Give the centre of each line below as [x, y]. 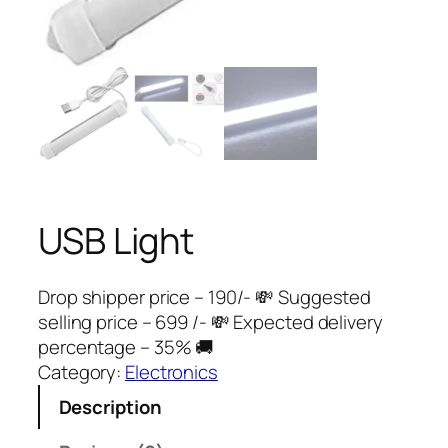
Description [110, 406]
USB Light [116, 241]
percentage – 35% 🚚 [126, 347]
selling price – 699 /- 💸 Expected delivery [210, 322]
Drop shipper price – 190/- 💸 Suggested [205, 297]
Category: [82, 372]
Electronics [171, 372]
